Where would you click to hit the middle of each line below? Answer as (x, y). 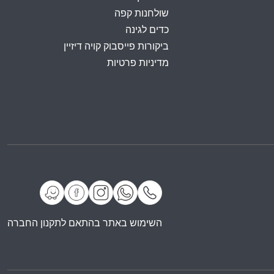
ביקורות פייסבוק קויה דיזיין (116, 46)
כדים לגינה (147, 30)
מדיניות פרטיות (138, 63)
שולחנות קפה (142, 13)
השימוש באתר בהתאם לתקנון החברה (85, 223)
